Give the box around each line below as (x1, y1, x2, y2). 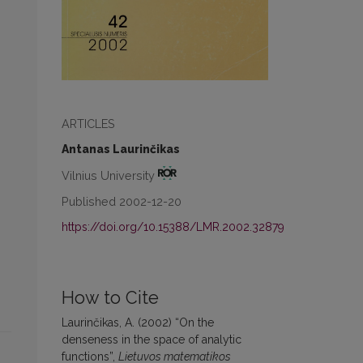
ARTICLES (62, 117, 115, 131)
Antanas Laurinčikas (62, 143, 180, 156)
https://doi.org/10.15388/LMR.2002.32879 (62, 220, 284, 234)
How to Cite (62, 288, 159, 309)
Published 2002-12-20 (62, 194, 181, 209)
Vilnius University (62, 169, 158, 183)
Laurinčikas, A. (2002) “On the (62, 316, 214, 330)
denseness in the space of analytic (62, 333, 241, 347)
